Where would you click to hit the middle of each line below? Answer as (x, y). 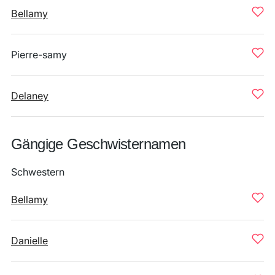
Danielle (29, 241)
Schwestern (38, 172)
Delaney (30, 96)
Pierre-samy (39, 55)
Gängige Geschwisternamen (99, 144)
